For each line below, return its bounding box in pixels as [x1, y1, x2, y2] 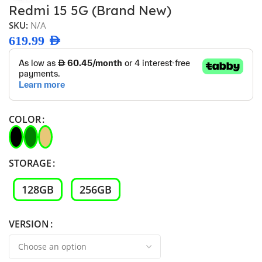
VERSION [9, 217, 49, 230]
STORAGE [9, 156, 51, 170]
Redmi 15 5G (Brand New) [9, 2, 171, 19]
